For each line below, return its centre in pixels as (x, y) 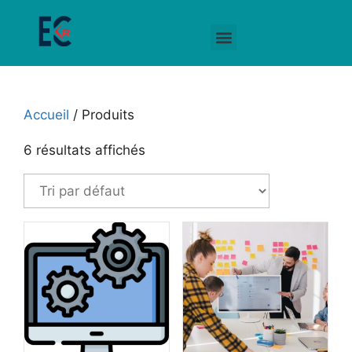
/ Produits (102, 115)
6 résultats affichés (84, 150)
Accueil (46, 115)
